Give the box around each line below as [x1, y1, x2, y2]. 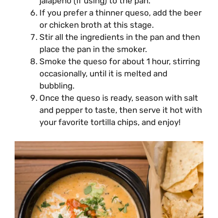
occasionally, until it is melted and [39, 69, 167, 79]
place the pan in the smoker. [39, 44, 147, 54]
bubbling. [39, 81, 74, 91]
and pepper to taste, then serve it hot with [39, 105, 202, 115]
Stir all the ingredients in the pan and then [39, 32, 200, 42]
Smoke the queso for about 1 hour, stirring [39, 56, 200, 67]
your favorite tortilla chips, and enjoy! [39, 117, 181, 127]
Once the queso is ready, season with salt [39, 93, 198, 103]
